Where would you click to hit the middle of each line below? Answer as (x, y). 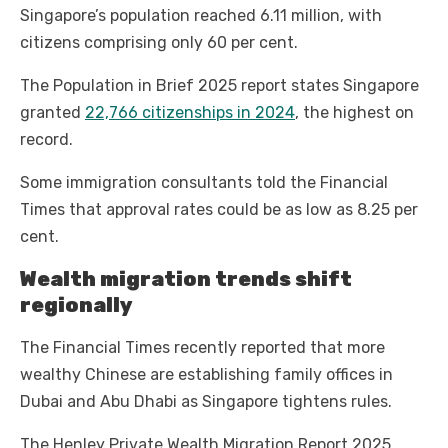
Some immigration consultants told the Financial (204, 183)
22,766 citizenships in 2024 (190, 113)
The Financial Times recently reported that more (202, 348)
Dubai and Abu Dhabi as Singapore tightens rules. (206, 402)
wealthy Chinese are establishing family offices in (206, 375)
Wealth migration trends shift (186, 279)
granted (52, 113)
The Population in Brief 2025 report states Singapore (219, 86)
